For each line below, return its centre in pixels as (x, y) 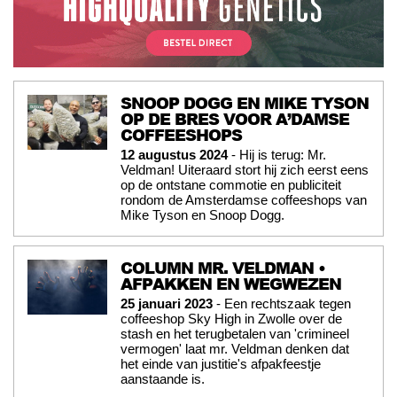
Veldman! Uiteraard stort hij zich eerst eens (245, 169)
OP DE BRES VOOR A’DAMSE (235, 118)
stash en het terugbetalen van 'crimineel (235, 333)
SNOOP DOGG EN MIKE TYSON (245, 102)
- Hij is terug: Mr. (277, 154)
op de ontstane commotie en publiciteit (231, 184)
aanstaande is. (163, 378)
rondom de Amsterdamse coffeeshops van (244, 199)
